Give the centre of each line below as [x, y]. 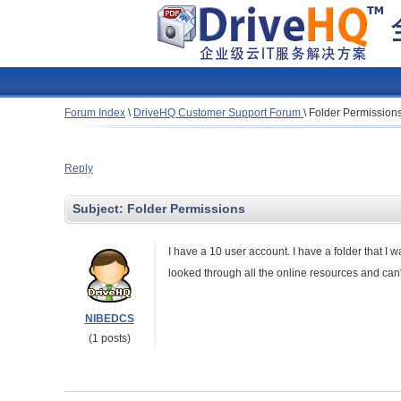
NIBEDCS [109, 319]
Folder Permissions [186, 209]
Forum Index [95, 113]
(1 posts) [109, 338]
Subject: [100, 209]
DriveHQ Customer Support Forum [218, 113]
